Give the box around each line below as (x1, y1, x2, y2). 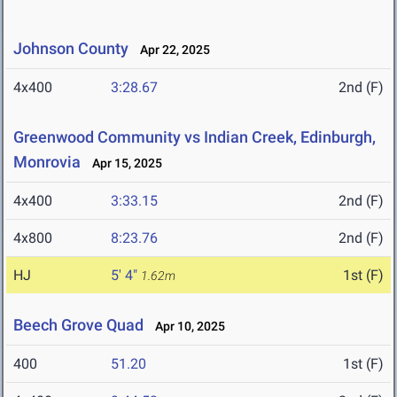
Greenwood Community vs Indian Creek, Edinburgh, (13, 128, 376, 147)
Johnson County (13, 39, 128, 58)
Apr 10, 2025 (147, 319, 225, 334)
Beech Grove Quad (13, 315, 147, 335)
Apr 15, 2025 (84, 156, 162, 171)
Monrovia (13, 152, 81, 172)
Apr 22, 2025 (132, 43, 210, 58)
